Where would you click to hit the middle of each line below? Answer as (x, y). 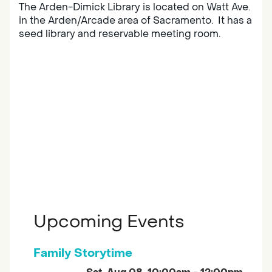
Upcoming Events (109, 221)
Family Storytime (83, 253)
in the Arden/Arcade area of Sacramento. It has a (135, 20)
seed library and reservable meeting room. (120, 33)
